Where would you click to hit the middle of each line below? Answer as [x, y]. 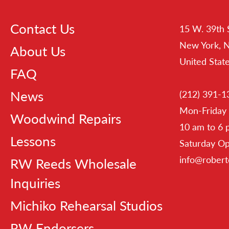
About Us [38, 51]
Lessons [33, 141]
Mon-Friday [203, 111]
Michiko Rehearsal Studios [86, 206]
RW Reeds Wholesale [73, 164]
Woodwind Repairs [66, 119]
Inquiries [35, 183]
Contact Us [42, 29]
